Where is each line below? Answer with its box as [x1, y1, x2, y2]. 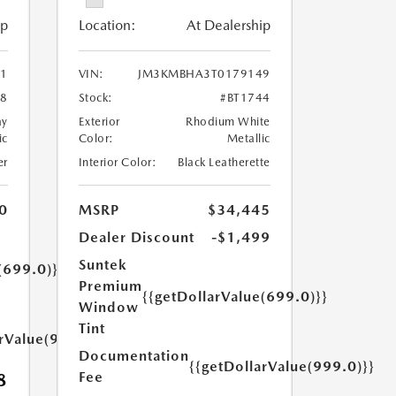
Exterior [78, 115, 120, 129]
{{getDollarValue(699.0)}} [141, 288, 328, 306]
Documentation [78, 347, 189, 365]
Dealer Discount [78, 229, 194, 247]
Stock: [78, 91, 113, 105]
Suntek [78, 256, 127, 274]
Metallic [226, 132, 270, 146]
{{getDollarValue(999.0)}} [188, 358, 375, 376]
